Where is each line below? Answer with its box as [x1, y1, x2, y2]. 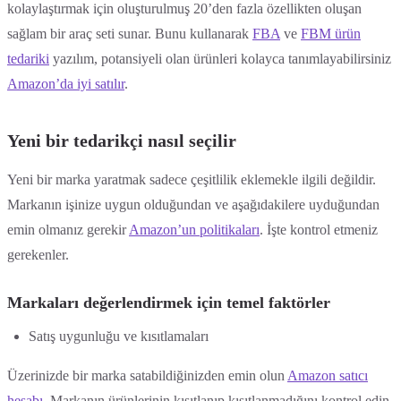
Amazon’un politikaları [129, 221, 260, 237]
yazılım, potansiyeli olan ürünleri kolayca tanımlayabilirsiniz [49, 50, 391, 66]
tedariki [7, 50, 49, 66]
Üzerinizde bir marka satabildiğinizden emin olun [7, 367, 287, 383]
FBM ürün [301, 25, 361, 41]
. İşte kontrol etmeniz [260, 221, 378, 237]
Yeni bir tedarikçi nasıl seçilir [7, 130, 236, 150]
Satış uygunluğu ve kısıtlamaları [29, 328, 209, 344]
